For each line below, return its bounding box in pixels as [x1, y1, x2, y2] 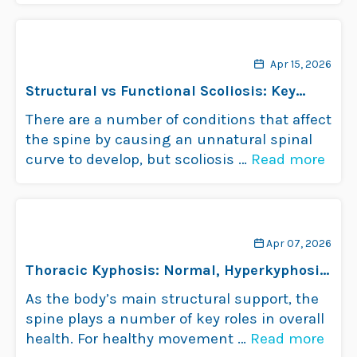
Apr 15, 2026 [270, 57, 331, 71]
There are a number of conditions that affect [25, 111, 331, 128]
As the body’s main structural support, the [25, 290, 319, 308]
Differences [25, 102, 106, 120]
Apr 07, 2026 [266, 237, 331, 250]
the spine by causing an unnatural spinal [25, 131, 312, 148]
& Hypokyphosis [25, 281, 141, 299]
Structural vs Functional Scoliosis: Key [25, 82, 296, 100]
